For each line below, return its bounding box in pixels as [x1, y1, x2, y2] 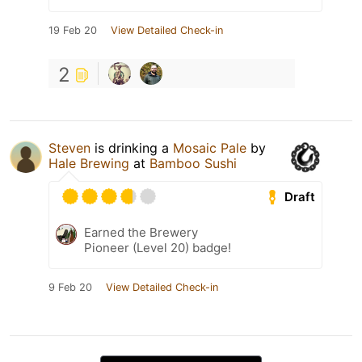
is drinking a [90, 140, 173, 157]
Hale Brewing [48, 155, 129, 172]
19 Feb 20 [48, 24, 97, 37]
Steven [48, 140, 90, 157]
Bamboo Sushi [149, 155, 237, 172]
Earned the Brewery [84, 225, 198, 241]
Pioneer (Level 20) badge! [84, 240, 231, 256]
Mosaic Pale [173, 140, 246, 157]
